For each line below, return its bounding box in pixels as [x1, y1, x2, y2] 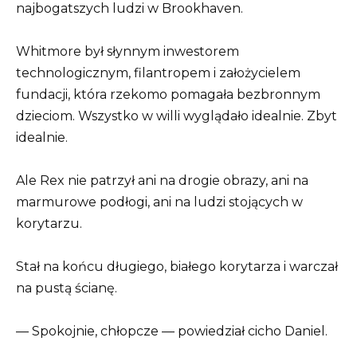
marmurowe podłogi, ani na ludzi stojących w [16, 194, 303, 210]
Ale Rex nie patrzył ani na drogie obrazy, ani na [16, 172, 308, 188]
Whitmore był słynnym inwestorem [16, 43, 239, 59]
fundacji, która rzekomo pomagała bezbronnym [16, 86, 320, 102]
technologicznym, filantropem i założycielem [16, 65, 300, 80]
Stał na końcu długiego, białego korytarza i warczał [16, 259, 338, 275]
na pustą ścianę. [16, 280, 117, 296]
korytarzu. [16, 215, 82, 231]
